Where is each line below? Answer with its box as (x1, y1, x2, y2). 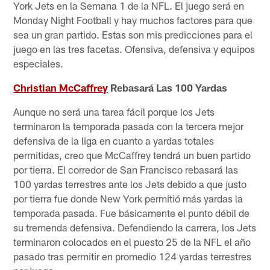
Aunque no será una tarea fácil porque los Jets (13, 105, 215, 118)
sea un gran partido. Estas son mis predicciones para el (13, 28, 253, 40)
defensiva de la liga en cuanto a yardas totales (13, 134, 215, 146)
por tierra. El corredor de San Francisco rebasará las (13, 163, 239, 175)
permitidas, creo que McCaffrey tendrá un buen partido (13, 148, 251, 161)
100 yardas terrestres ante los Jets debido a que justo (13, 177, 247, 190)
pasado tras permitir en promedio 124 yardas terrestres (13, 250, 252, 262)
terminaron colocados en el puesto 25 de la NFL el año (13, 235, 251, 248)
